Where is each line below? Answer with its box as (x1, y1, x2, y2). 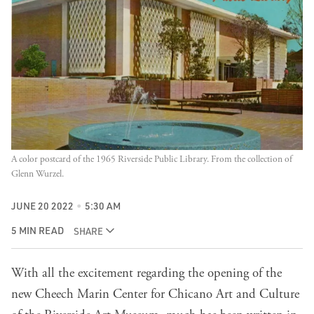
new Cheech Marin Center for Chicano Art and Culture (11, 286, 299, 303)
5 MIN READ (11, 224, 64, 237)
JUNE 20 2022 (11, 199, 74, 212)
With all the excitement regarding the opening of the (11, 265, 282, 282)
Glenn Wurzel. (11, 168, 64, 180)
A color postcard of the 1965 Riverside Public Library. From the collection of (11, 153, 292, 165)
